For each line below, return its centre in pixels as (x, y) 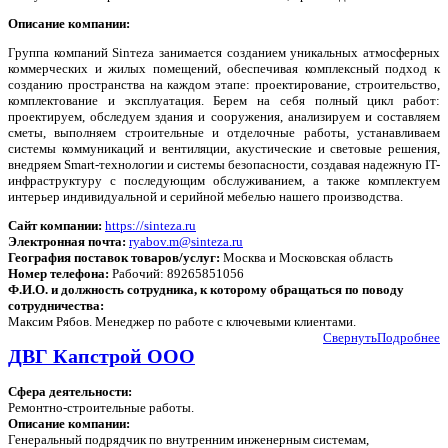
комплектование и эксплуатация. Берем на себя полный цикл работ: (224, 101)
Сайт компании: (55, 226)
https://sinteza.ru (150, 226)
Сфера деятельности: (70, 392)
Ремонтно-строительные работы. (101, 408)
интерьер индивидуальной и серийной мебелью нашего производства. (205, 197)
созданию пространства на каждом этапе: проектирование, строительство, (224, 85)
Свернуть (350, 338)
